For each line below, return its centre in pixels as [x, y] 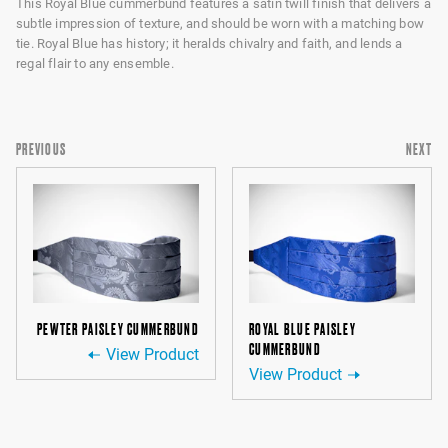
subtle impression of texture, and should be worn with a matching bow [220, 23]
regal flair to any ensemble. [95, 63]
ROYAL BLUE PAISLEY [303, 329]
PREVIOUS [41, 149]
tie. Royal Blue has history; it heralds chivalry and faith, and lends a [209, 43]
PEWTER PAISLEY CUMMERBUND [118, 329]
